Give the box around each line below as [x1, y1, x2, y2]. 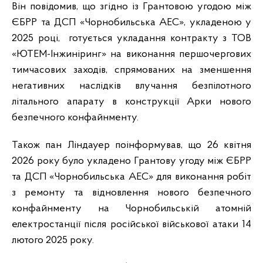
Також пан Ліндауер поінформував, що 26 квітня [12, 140, 251, 151]
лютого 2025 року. [12, 235, 94, 247]
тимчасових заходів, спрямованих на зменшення [12, 65, 251, 76]
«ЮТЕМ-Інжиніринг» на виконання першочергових [12, 49, 251, 60]
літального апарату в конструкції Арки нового [12, 96, 251, 108]
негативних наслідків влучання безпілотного [12, 80, 251, 92]
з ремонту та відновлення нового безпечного [12, 187, 251, 199]
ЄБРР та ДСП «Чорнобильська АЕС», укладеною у [12, 17, 251, 29]
